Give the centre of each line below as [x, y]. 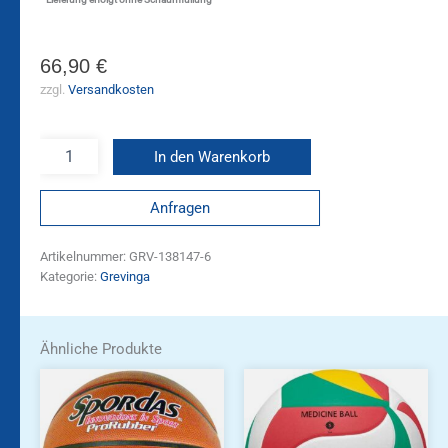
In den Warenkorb [211, 157]
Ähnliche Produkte [101, 348]
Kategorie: [70, 277]
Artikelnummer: [84, 257]
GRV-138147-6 [170, 257]
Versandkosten [111, 90]
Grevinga [125, 277]
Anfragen [180, 207]
